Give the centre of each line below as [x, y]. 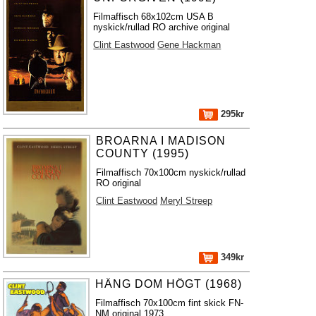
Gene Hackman [189, 45]
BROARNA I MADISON [161, 141]
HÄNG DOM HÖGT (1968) [169, 284]
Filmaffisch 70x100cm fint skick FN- [170, 303]
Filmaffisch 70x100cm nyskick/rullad [171, 172]
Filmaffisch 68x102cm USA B [154, 17]
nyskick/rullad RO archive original [162, 27]
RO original [119, 183]
